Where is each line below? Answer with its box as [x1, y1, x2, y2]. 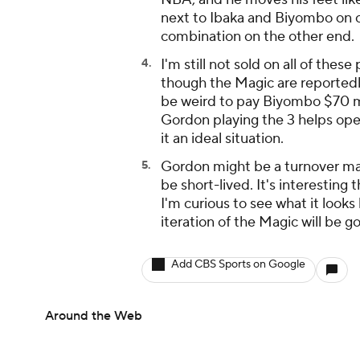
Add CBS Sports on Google [171, 256, 305, 272]
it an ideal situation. [161, 129, 284, 148]
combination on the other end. [161, 27, 354, 46]
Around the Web [45, 307, 142, 324]
